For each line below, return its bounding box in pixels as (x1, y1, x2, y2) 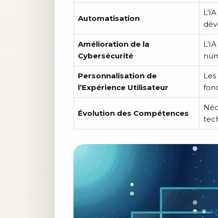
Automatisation (78, 13, 140, 23)
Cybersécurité (78, 51, 133, 60)
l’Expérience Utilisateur (78, 82, 168, 92)
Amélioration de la (78, 39, 149, 49)
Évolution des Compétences (78, 108, 189, 118)
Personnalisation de (78, 71, 157, 80)
